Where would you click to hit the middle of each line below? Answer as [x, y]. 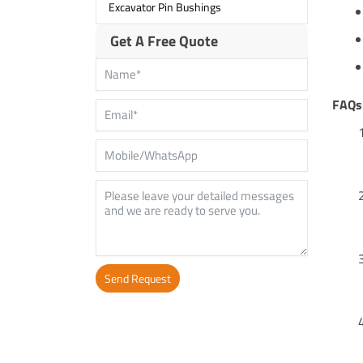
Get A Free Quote [164, 41]
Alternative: [126, 310]
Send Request [137, 278]
